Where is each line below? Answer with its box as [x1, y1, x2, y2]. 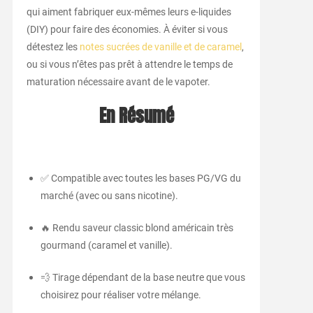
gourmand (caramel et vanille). [40, 240, 173, 252]
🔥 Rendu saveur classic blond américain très [40, 222, 233, 234]
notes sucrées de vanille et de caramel [79, 41, 242, 53]
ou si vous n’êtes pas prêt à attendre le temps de [26, 59, 233, 71]
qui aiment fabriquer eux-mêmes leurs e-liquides [26, 6, 231, 18]
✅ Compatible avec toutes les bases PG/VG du [40, 173, 241, 184]
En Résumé [99, 103, 174, 129]
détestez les [26, 41, 80, 53]
